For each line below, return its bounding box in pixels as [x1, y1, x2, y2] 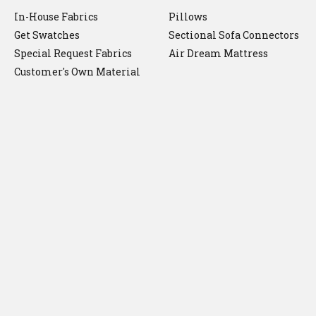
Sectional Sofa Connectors [169, 28, 299, 42]
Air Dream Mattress [169, 47, 268, 61]
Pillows [169, 10, 207, 24]
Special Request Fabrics [14, 47, 132, 61]
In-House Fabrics [14, 10, 98, 24]
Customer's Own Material [14, 65, 140, 79]
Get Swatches [14, 28, 80, 42]
